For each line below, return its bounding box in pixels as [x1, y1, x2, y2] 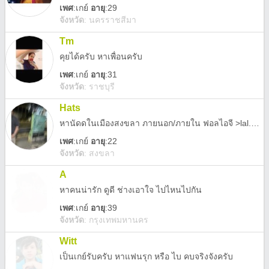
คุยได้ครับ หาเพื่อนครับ [59, 52, 142, 61]
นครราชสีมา [89, 15, 136, 25]
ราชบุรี [89, 82, 115, 91]
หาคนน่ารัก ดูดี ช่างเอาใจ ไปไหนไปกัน [59, 185, 202, 195]
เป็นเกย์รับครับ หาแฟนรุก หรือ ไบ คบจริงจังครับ [59, 252, 233, 261]
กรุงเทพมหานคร [89, 215, 148, 225]
